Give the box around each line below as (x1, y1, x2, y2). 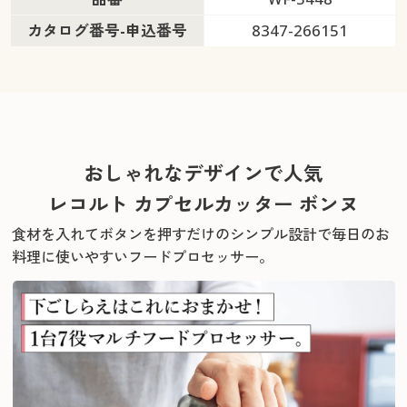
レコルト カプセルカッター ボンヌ (48, 190, 359, 217)
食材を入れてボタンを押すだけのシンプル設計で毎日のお (12, 223, 391, 244)
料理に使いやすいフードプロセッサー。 (12, 246, 274, 267)
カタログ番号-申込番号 (26, 20, 187, 42)
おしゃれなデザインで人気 (84, 159, 323, 186)
